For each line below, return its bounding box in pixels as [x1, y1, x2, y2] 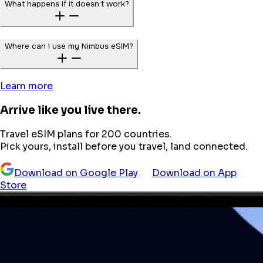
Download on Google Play [14, 166, 138, 179]
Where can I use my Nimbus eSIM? [5, 41, 133, 51]
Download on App [152, 166, 237, 179]
